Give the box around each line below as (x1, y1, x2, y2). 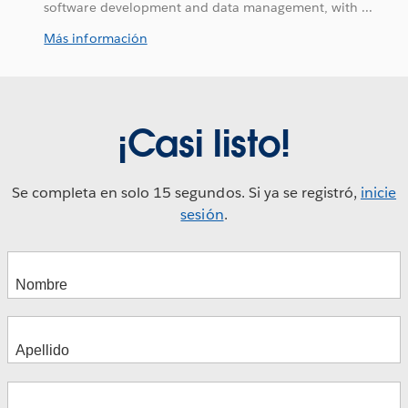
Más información (44, 30, 148, 47)
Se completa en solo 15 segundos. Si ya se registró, (11, 183, 361, 203)
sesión (180, 205, 224, 225)
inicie (360, 183, 397, 203)
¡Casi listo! (117, 120, 291, 168)
